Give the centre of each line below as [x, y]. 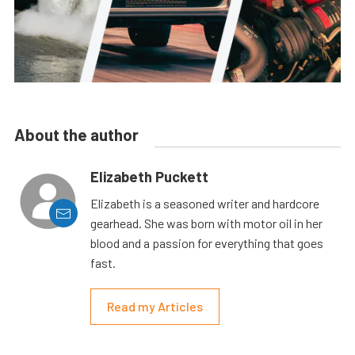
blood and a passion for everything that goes [207, 243]
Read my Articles [155, 307]
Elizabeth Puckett [149, 177]
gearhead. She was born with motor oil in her [206, 223]
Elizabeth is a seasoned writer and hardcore [205, 204]
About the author [76, 135]
